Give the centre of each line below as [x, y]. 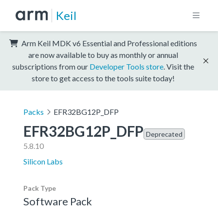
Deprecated [164, 134]
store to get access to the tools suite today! [103, 78]
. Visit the [179, 66]
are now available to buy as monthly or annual [103, 54]
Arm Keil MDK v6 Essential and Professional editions [109, 43]
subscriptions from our [51, 66]
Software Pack [58, 201]
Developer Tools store [127, 66]
